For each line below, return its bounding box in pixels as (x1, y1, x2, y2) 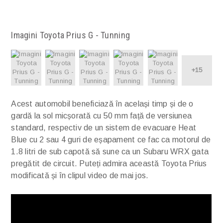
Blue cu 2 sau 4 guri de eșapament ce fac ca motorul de (11, 135, 211, 144)
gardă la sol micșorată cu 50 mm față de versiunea (11, 111, 192, 120)
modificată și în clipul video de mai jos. (11, 171, 149, 180)
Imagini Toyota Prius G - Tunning (11, 29, 130, 40)
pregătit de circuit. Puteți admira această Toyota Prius (11, 159, 207, 168)
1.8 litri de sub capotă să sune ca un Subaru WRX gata (11, 147, 209, 156)
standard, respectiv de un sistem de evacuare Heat (11, 123, 197, 132)
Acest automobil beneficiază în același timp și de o (11, 99, 194, 108)
